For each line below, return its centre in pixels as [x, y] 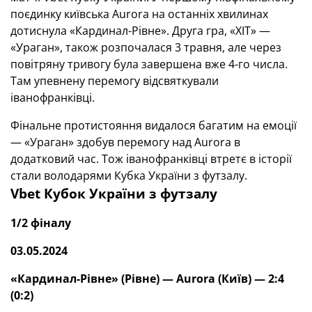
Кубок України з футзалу [131, 193]
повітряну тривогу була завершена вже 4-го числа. [149, 64]
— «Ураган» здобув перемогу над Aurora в [125, 142]
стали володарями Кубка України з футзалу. [129, 175]
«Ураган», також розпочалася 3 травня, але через [146, 47]
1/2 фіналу [41, 223]
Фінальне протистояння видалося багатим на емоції [154, 125]
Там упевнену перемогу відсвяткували [115, 81]
